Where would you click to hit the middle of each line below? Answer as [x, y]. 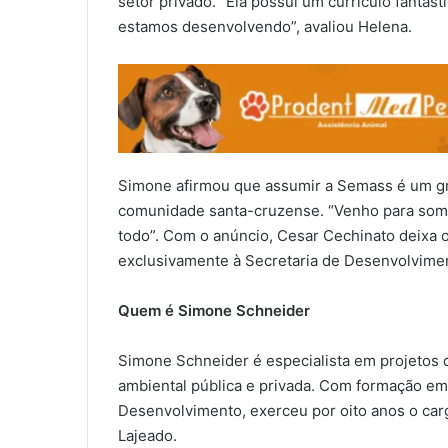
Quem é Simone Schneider [214, 310]
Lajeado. [147, 435]
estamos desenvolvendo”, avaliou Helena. [265, 26]
